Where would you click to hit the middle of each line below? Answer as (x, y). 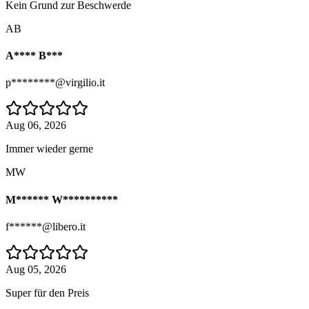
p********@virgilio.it (55, 83)
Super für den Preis (47, 293)
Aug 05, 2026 (36, 269)
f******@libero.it (46, 227)
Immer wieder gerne (49, 149)
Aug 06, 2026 (36, 126)
